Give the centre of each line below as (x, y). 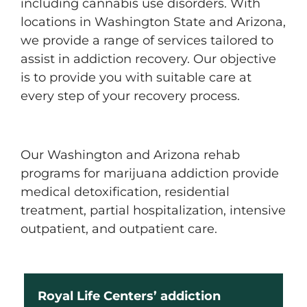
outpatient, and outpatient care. (119, 229)
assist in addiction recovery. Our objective (148, 59)
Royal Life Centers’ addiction (129, 296)
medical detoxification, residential (125, 192)
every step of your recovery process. (130, 96)
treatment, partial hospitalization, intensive (153, 210)
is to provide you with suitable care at (136, 77)
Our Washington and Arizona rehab (130, 155)
